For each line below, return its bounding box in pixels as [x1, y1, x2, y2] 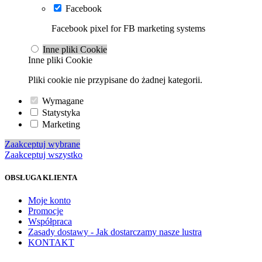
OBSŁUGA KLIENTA [5, 173, 77, 182]
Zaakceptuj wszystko [5, 150, 82, 160]
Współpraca [28, 216, 72, 227]
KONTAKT [28, 237, 74, 248]
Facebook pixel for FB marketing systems [51, 23, 205, 34]
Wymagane [42, 96, 84, 106]
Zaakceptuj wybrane [5, 139, 80, 150]
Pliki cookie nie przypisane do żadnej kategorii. [28, 75, 202, 85]
